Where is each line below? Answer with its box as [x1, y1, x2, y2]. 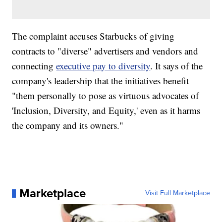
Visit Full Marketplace [145, 188, 210, 199]
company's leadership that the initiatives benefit [12, 74, 189, 87]
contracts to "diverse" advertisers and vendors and [12, 45, 199, 57]
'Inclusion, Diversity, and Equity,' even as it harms [12, 104, 201, 117]
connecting [12, 59, 56, 72]
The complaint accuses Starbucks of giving [12, 30, 175, 43]
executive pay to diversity [56, 59, 151, 72]
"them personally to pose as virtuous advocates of [12, 89, 199, 102]
